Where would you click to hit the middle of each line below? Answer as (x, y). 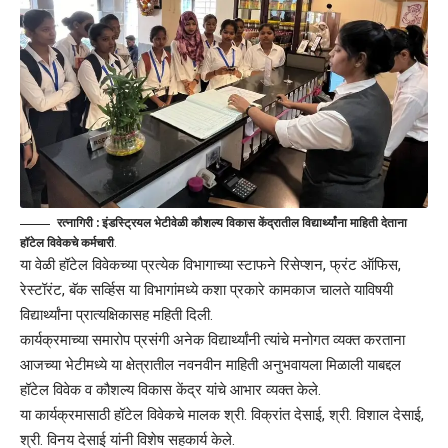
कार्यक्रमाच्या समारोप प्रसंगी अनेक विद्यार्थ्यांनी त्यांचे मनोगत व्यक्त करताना (212, 340)
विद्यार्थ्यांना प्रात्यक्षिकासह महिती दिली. (116, 315)
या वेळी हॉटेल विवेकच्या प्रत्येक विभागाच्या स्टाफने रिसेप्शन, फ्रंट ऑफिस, (210, 265)
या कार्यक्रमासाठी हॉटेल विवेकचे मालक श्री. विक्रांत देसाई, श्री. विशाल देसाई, (222, 415)
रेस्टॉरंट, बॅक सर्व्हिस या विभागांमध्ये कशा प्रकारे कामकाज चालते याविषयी (206, 290)
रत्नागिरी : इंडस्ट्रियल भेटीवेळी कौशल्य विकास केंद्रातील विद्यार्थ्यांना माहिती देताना (232, 223)
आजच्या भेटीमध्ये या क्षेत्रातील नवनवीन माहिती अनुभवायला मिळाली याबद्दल (210, 365)
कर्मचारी (97, 243)
